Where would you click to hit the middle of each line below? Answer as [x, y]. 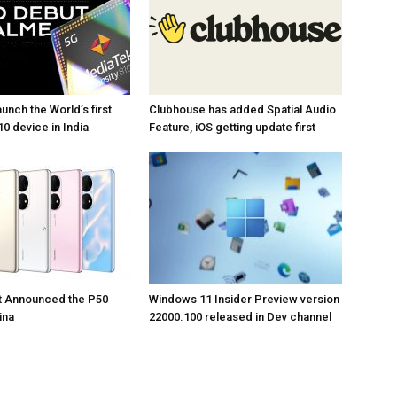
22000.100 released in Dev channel [240, 317]
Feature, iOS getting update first [232, 127]
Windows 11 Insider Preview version [244, 299]
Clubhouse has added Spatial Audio [242, 109]
